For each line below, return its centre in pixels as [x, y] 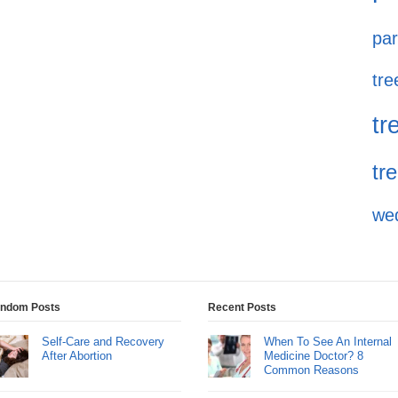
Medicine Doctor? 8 [313, 356]
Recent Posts [242, 307]
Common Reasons [311, 370]
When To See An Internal [327, 342]
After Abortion [76, 356]
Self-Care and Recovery [103, 342]
